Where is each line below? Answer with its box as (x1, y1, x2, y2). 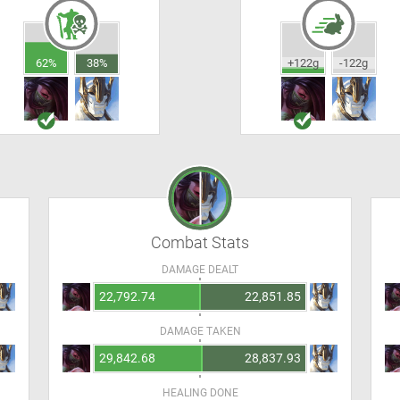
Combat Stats (151, 233, 249, 252)
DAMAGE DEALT (162, 263, 238, 276)
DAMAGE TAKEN (159, 325, 241, 337)
